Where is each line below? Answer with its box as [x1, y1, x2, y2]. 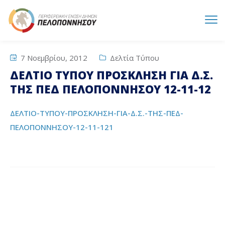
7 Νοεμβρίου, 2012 [19, 53, 87, 63]
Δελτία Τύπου [110, 53, 159, 63]
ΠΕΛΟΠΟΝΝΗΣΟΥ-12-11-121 [10, 122, 114, 132]
